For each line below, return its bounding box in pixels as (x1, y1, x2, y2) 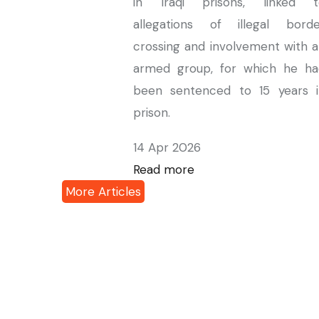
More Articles (66, 184, 141, 199)
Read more (133, 162, 194, 177)
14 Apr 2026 (133, 140, 201, 155)
